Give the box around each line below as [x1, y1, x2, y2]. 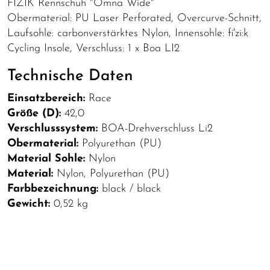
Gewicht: [7, 198, 50, 210]
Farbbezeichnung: [7, 183, 98, 195]
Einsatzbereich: [7, 92, 85, 104]
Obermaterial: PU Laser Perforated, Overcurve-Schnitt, [7, 12, 262, 24]
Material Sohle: [7, 152, 85, 165]
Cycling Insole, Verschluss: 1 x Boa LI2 [7, 42, 180, 54]
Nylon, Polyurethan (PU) [53, 168, 169, 180]
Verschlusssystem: [7, 122, 98, 134]
